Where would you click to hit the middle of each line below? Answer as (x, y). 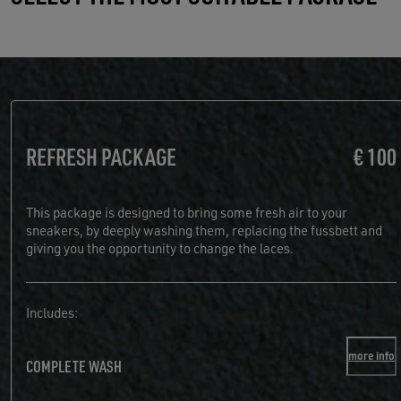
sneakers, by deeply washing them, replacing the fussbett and (204, 231)
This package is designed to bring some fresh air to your (187, 213)
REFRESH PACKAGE (101, 157)
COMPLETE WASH (74, 366)
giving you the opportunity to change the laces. (160, 249)
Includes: (52, 313)
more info (371, 356)
